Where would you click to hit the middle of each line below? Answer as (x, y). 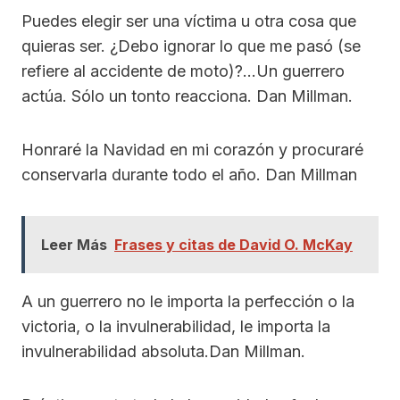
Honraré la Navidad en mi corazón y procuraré (192, 150)
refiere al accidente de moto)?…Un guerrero (183, 71)
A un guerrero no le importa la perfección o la (188, 302)
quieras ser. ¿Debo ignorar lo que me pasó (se (191, 46)
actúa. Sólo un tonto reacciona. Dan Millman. (187, 96)
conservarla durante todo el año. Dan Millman (189, 175)
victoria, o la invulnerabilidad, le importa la (176, 327)
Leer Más (74, 245)
